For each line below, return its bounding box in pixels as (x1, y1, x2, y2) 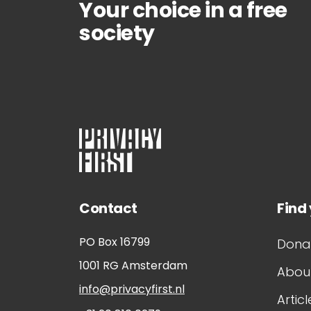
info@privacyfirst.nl (79, 281, 185, 298)
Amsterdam (121, 258, 187, 274)
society (79, 19, 155, 48)
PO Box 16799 (79, 234, 150, 251)
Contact (79, 199, 137, 219)
